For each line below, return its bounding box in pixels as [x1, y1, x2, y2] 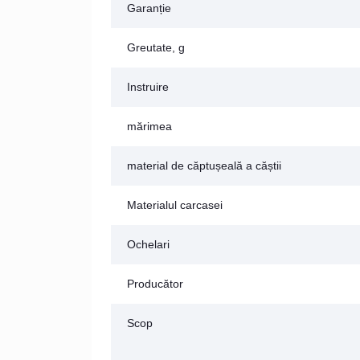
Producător [127, 276, 183, 290]
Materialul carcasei [127, 198, 223, 211]
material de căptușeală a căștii [127, 158, 281, 172]
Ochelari [127, 237, 170, 251]
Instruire [127, 80, 169, 93]
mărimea [127, 119, 172, 133]
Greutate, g [127, 40, 185, 54]
